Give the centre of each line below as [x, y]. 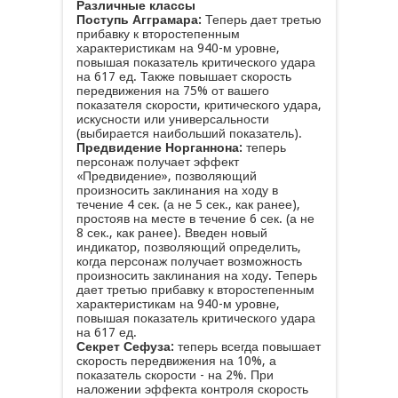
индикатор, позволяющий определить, [188, 247]
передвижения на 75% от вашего [172, 91]
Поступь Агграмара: [139, 20]
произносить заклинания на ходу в [177, 190]
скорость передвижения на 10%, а [176, 361]
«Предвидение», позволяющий [166, 176]
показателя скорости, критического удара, [199, 105]
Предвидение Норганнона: [159, 147]
